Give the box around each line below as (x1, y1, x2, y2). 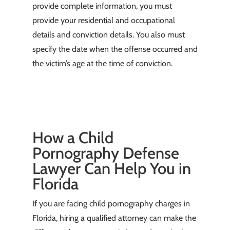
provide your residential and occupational (32, 15, 175, 26)
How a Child (32, 128, 113, 148)
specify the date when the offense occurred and (32, 44, 198, 54)
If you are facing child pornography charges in (32, 199, 190, 209)
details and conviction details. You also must (32, 30, 185, 40)
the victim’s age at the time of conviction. (32, 59, 172, 69)
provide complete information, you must (32, 1, 172, 11)
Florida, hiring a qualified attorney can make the (32, 213, 196, 223)
